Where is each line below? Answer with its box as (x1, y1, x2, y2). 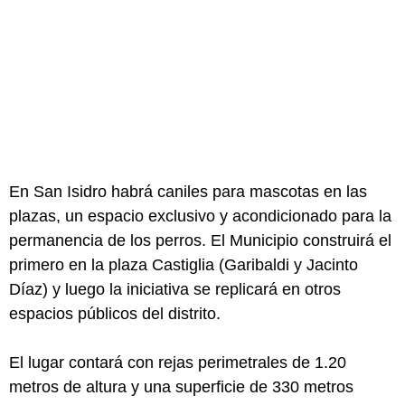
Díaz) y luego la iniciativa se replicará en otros (9, 279, 341, 298)
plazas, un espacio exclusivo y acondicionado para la (9, 206, 391, 225)
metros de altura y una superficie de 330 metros (9, 377, 353, 396)
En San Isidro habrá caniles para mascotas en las (9, 182, 367, 201)
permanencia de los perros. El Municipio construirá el (9, 231, 391, 250)
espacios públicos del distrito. (9, 304, 221, 323)
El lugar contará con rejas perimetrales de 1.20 (9, 353, 346, 372)
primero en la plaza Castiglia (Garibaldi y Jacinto (9, 255, 358, 274)
